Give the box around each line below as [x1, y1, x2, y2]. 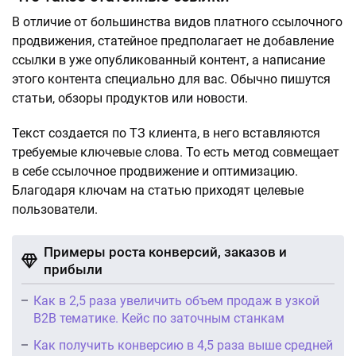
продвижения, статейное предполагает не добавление [12, 33, 334, 49]
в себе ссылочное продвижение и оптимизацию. [12, 164, 298, 180]
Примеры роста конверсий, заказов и [44, 244, 287, 261]
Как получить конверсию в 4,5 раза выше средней [33, 338, 333, 354]
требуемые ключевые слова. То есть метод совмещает [12, 145, 339, 161]
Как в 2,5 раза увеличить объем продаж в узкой [33, 293, 319, 309]
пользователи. [12, 202, 98, 218]
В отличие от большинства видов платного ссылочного [12, 14, 342, 30]
